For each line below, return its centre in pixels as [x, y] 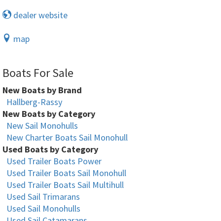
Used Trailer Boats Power [54, 161]
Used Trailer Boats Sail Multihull [65, 185]
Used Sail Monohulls [43, 208]
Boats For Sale [38, 73]
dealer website [39, 15]
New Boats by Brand [42, 90]
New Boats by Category [49, 114]
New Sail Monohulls [42, 126]
